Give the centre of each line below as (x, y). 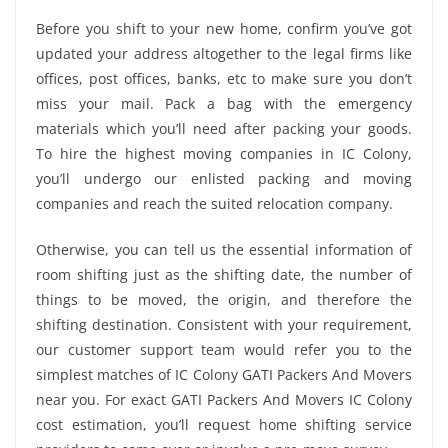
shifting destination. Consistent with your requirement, (224, 324)
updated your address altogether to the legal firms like (224, 53)
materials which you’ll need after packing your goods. (224, 128)
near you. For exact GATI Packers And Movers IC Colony (224, 399)
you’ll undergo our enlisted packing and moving (224, 178)
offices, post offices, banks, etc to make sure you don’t (224, 78)
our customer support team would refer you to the (224, 349)
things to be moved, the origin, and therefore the (224, 299)
